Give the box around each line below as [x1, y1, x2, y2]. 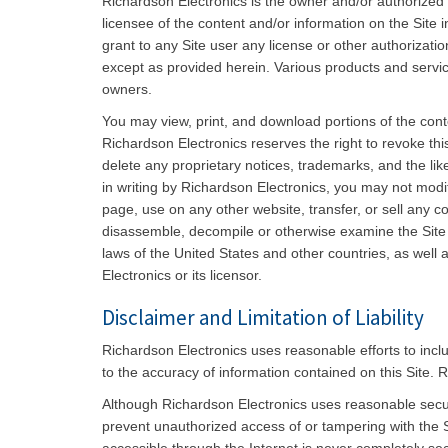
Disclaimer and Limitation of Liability [102, 304, 424, 331]
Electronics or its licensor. [102, 267, 262, 283]
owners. [102, 81, 152, 97]
